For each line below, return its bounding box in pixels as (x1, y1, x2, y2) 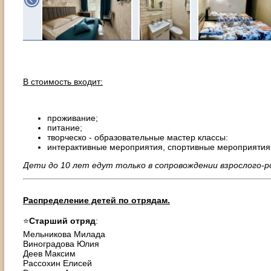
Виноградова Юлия (23, 239, 99, 249)
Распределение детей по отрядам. (23, 195, 170, 205)
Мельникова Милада (23, 229, 105, 239)
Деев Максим (23, 249, 76, 258)
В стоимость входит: (23, 77, 103, 87)
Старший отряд (29, 216, 96, 226)
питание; (47, 123, 82, 132)
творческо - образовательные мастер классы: (47, 132, 228, 142)
